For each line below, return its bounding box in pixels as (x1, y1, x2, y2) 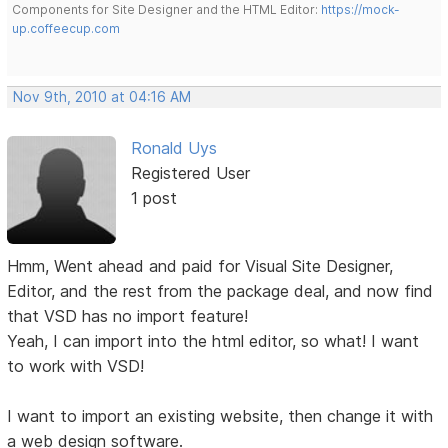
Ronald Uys (130, 137, 217, 158)
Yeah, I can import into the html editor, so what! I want (7, 330, 420, 351)
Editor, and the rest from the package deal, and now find (7, 280, 434, 301)
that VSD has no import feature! (7, 305, 249, 326)
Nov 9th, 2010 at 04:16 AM (13, 88, 192, 105)
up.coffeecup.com (12, 20, 121, 36)
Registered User (130, 162, 250, 183)
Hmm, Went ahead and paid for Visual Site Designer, (7, 255, 394, 276)
